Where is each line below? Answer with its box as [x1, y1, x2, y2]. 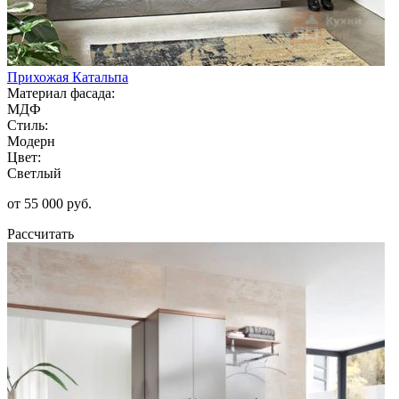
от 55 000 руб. [7, 195, 92, 211]
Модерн [7, 133, 55, 149]
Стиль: [7, 117, 48, 133]
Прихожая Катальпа [7, 69, 128, 85]
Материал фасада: [7, 85, 115, 101]
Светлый [7, 165, 61, 181]
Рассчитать [7, 225, 74, 241]
